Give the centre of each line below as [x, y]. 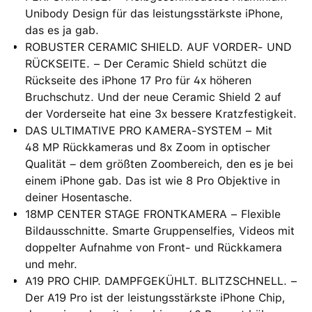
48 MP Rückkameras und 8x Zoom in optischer [148, 147]
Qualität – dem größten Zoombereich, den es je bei [159, 164]
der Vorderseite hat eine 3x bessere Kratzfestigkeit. [161, 114]
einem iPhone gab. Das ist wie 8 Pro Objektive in [153, 181]
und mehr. [51, 264]
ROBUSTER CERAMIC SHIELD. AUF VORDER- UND [158, 47]
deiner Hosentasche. [79, 197]
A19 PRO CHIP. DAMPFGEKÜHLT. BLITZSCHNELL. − [161, 281]
